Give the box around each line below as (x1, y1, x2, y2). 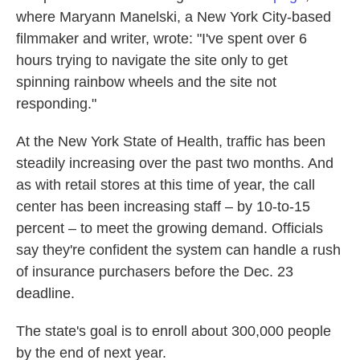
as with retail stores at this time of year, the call (16, 177, 315, 193)
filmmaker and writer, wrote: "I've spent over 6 (16, 31, 307, 47)
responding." (16, 96, 96, 112)
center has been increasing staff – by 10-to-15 (16, 198, 310, 215)
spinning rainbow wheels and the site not (16, 74, 276, 90)
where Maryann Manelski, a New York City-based (16, 9, 331, 25)
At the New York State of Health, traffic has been (16, 133, 325, 149)
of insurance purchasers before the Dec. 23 (16, 264, 293, 280)
